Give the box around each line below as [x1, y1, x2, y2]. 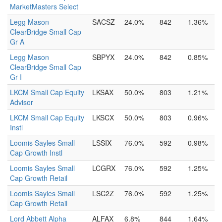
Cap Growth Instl [10, 148, 62, 158]
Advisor [10, 97, 33, 107]
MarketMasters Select [10, 1, 78, 11]
